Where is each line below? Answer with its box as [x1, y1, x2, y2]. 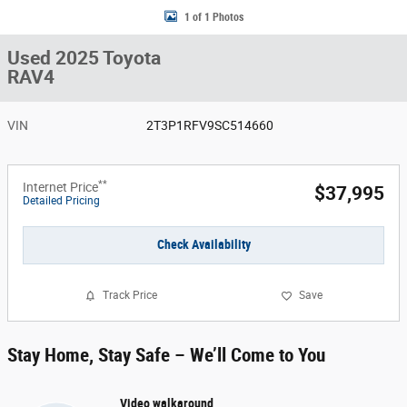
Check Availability [156, 237, 251, 253]
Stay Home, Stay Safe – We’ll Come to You [7, 343, 325, 366]
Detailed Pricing [23, 194, 100, 207]
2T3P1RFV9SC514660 [146, 118, 274, 133]
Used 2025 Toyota [7, 47, 161, 69]
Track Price [103, 289, 157, 303]
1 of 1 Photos [184, 10, 243, 24]
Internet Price [23, 180, 98, 194]
